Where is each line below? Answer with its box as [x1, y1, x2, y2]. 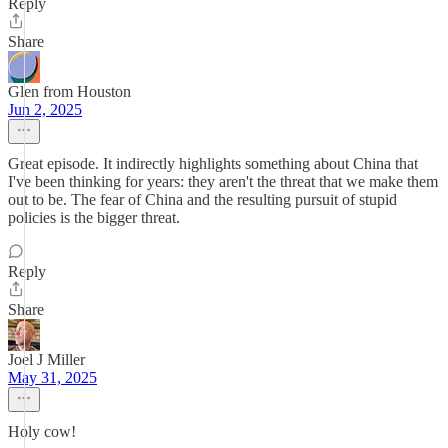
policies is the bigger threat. [8, 209, 180, 226]
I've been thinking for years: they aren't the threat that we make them [8, 173, 438, 190]
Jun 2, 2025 [8, 101, 82, 118]
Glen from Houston [8, 83, 131, 100]
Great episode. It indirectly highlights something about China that [8, 155, 418, 172]
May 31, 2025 [8, 369, 97, 386]
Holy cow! [8, 423, 76, 440]
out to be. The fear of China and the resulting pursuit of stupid [8, 191, 397, 208]
